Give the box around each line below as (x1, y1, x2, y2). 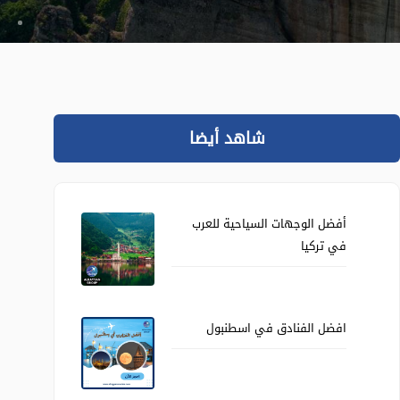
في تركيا (300, 235, 346, 257)
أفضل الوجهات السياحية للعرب (191, 212, 346, 235)
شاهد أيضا (188, 123, 265, 154)
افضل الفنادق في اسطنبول (202, 316, 346, 339)
